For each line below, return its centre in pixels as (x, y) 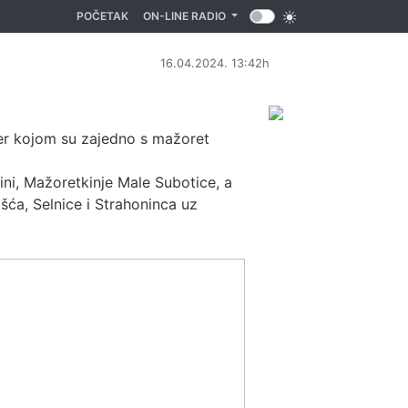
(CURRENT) (158, 15)
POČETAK (102, 16)
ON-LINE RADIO (185, 16)
